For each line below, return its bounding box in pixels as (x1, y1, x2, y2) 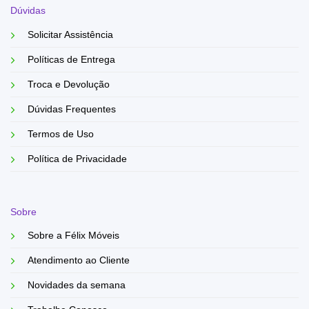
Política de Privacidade (28, 153, 127, 164)
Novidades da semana (28, 280, 126, 291)
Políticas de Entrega (28, 54, 115, 65)
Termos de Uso (28, 128, 94, 139)
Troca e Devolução (28, 79, 110, 90)
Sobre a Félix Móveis (28, 230, 119, 241)
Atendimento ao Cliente (28, 255, 130, 266)
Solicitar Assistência (28, 29, 113, 40)
